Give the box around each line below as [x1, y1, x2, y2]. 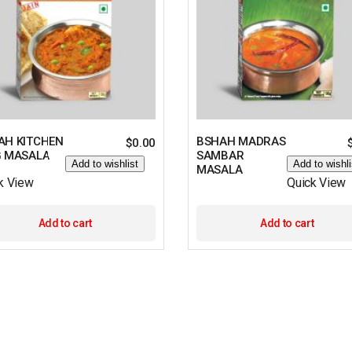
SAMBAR [196, 148, 244, 163]
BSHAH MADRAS [196, 134, 286, 148]
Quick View [287, 174, 346, 190]
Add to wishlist [71, 157, 138, 170]
